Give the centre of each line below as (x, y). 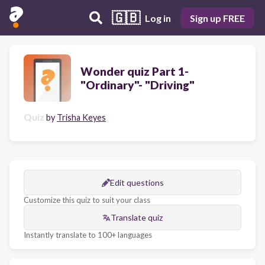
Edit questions (137, 182)
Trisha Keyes (81, 117)
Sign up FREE (217, 18)
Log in (158, 18)
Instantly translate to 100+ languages (88, 235)
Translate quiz (137, 217)
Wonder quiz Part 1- (135, 71)
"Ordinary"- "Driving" (138, 85)
